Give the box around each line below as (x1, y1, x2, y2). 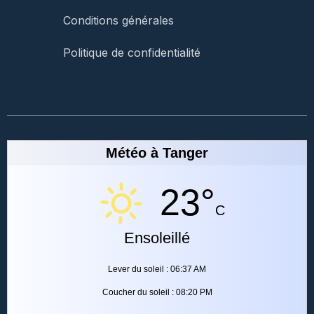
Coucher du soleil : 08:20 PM (102, 287, 212, 297)
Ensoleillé (124, 228, 190, 247)
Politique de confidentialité (63, 45, 200, 60)
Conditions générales (63, 13, 174, 27)
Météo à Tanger (106, 144, 208, 161)
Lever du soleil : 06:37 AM (108, 264, 206, 274)
